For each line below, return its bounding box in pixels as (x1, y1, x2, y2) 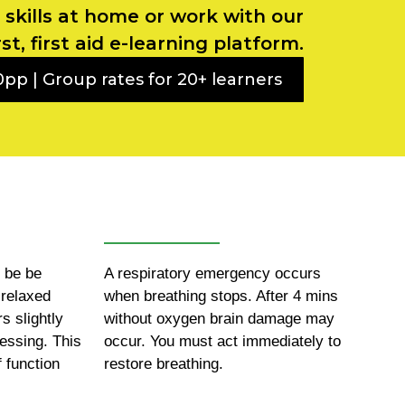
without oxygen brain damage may (104, 310, 335, 328)
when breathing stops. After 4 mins (104, 287, 339, 306)
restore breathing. (104, 355, 224, 373)
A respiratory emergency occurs (104, 265, 322, 283)
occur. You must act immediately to (104, 333, 342, 351)
